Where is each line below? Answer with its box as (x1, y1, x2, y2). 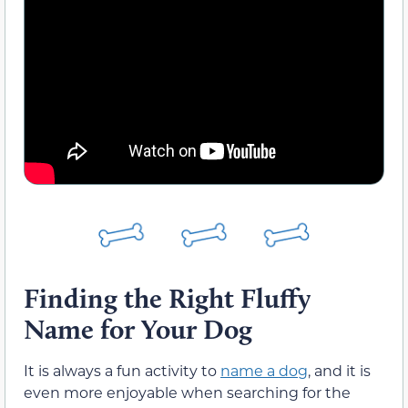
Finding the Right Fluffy (24, 281, 311, 316)
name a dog (220, 361, 308, 381)
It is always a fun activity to (24, 361, 220, 381)
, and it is (308, 361, 371, 381)
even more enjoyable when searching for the (24, 382, 351, 403)
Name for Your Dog (24, 312, 252, 347)
